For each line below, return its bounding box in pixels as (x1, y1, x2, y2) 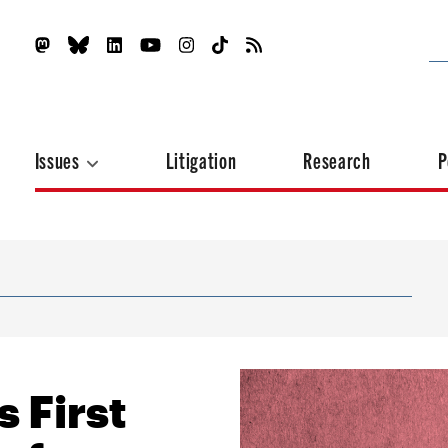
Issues (34, 146, 84, 173)
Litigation (165, 146, 237, 173)
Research (303, 146, 371, 173)
